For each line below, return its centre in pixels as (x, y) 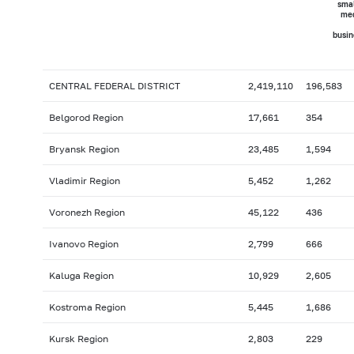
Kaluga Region (81, 276)
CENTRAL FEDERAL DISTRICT (114, 86)
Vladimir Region (84, 181)
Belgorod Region (86, 118)
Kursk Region (78, 339)
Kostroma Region (87, 307)
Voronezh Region (87, 213)
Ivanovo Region (83, 244)
